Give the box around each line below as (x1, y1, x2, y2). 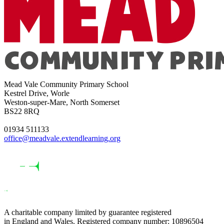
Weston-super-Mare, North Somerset (4, 98, 119, 107)
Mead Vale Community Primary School (4, 80, 128, 89)
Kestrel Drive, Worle (4, 89, 69, 98)
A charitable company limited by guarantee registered (4, 208, 171, 217)
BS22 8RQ (4, 107, 39, 116)
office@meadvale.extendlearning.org (4, 134, 120, 143)
